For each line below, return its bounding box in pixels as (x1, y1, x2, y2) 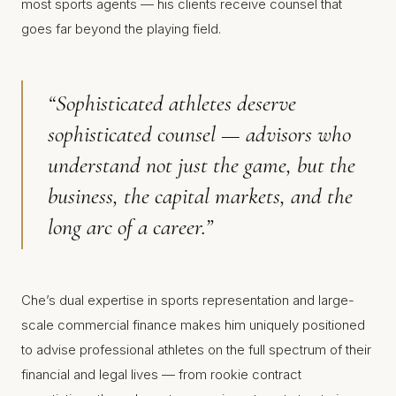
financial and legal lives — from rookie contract (21, 366, 301, 383)
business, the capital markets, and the (48, 182, 353, 209)
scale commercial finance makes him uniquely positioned (21, 316, 365, 333)
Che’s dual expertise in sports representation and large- (21, 292, 354, 308)
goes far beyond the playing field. (21, 20, 221, 37)
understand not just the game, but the (48, 151, 355, 179)
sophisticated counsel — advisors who (48, 120, 351, 148)
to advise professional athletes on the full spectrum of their (21, 341, 371, 358)
